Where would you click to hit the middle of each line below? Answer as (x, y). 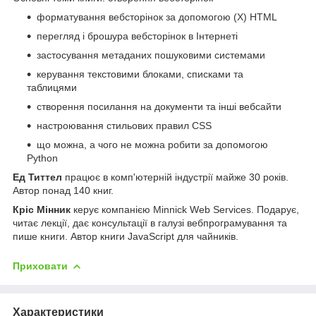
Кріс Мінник (42, 209)
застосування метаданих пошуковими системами (151, 55)
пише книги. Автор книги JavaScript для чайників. (126, 236)
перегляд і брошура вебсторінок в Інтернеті (137, 36)
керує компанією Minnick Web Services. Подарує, (185, 209)
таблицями (52, 87)
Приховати (40, 266)
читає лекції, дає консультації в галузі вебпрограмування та (150, 223)
